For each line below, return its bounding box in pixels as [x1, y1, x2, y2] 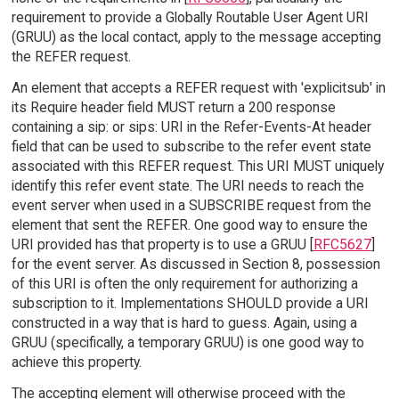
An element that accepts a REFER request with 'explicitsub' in [11, 79, 386, 97]
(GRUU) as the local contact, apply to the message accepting [11, 28, 381, 46]
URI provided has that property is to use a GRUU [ [11, 236, 313, 254]
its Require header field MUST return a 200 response [11, 99, 336, 117]
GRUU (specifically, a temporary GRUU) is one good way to [11, 334, 364, 352]
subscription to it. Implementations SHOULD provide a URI [11, 295, 369, 313]
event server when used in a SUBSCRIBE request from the [11, 197, 371, 215]
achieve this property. [11, 354, 142, 371]
